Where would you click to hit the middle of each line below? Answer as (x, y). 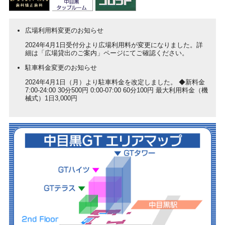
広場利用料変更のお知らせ (64, 30)
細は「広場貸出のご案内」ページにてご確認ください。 (106, 53)
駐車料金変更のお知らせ (61, 67)
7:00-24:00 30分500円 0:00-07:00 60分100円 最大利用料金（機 (116, 90)
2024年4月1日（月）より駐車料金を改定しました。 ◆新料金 (115, 82)
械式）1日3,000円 (51, 98)
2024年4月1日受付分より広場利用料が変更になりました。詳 (114, 45)
